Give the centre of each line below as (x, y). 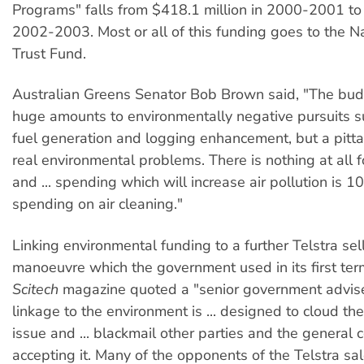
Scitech (35, 289)
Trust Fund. (49, 53)
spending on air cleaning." (97, 204)
